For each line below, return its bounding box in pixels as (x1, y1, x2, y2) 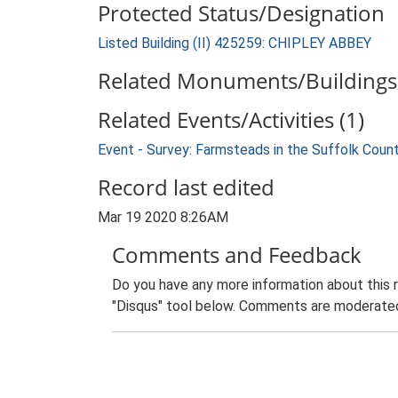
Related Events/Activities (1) (98, 105, 364, 134)
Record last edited (98, 172, 275, 202)
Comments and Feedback (112, 240, 362, 269)
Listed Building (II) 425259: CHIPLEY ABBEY (98, 35, 371, 52)
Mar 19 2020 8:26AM (98, 209, 228, 226)
